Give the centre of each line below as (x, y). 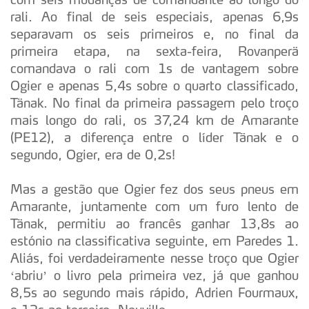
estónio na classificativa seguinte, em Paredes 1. (154, 240)
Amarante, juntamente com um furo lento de (154, 206)
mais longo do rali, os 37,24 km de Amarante (154, 120)
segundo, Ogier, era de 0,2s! (93, 154)
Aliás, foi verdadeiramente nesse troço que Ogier (154, 258)
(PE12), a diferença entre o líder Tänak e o (154, 137)
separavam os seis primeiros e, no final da (154, 33)
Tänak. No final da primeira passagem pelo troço (154, 102)
